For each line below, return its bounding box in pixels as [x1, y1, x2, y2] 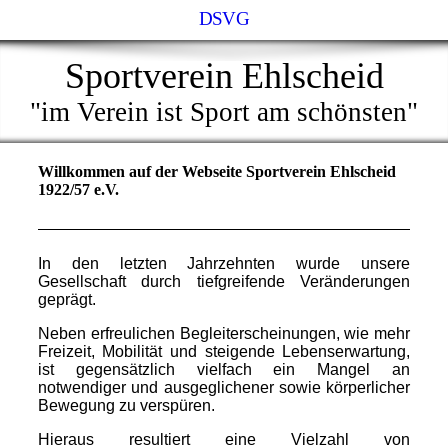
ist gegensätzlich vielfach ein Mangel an [37, 360, 411, 378]
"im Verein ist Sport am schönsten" [30, 97, 418, 127]
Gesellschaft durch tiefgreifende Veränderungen [37, 272, 411, 290]
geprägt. [37, 290, 96, 308]
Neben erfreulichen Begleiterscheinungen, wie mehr [37, 324, 411, 342]
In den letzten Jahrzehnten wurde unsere [37, 254, 411, 272]
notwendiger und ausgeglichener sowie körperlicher [37, 378, 411, 396]
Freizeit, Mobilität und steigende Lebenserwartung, [37, 342, 411, 360]
